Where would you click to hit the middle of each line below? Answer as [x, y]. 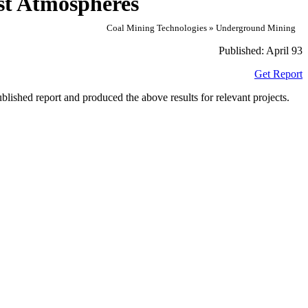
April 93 [284, 50]
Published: [242, 50]
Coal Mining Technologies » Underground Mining [201, 28]
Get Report [278, 74]
